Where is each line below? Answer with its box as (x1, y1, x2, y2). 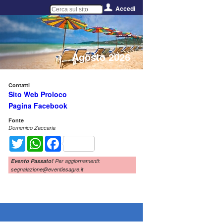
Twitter (25, 136, 41, 143)
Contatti (8, 81, 30, 89)
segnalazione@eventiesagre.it (11, 166, 83, 173)
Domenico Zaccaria (8, 124, 55, 131)
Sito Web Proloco (8, 89, 67, 99)
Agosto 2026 (72, 50, 130, 64)
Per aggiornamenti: (54, 157, 100, 165)
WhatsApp (43, 136, 68, 143)
